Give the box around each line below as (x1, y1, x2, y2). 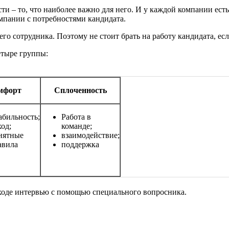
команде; (61, 121, 92, 130)
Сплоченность (54, 85, 107, 95)
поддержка (61, 140, 99, 149)
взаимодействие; (61, 130, 120, 140)
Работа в (61, 112, 91, 121)
